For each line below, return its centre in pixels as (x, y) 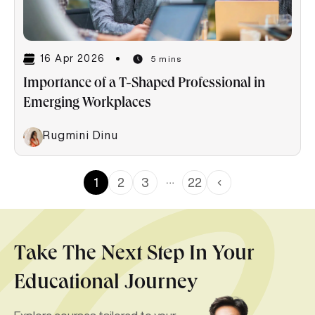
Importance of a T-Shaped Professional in (144, 84)
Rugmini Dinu (81, 135)
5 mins (166, 58)
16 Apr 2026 (73, 59)
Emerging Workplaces (89, 104)
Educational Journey (106, 284)
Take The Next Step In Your (134, 255)
